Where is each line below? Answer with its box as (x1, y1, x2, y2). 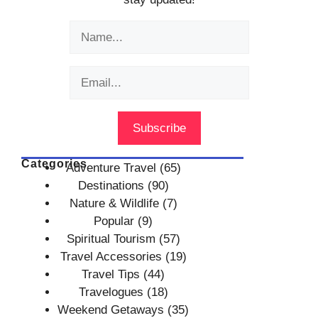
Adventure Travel (65, 161, 156, 175)
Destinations (77, 179, 144, 193)
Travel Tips (82, 268, 140, 282)
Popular (94, 214, 134, 229)
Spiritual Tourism (66, 232, 155, 246)
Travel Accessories (60, 250, 162, 264)
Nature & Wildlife (69, 197, 159, 211)
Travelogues (78, 285, 143, 300)
